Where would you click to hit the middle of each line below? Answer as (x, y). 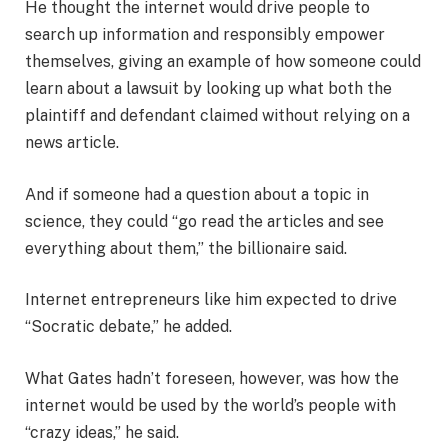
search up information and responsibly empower (205, 35)
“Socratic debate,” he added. (128, 327)
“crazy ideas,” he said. (102, 432)
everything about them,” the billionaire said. (186, 248)
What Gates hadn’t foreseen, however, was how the (212, 378)
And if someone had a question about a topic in (197, 194)
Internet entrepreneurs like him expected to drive (211, 300)
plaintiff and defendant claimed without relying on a (217, 116)
